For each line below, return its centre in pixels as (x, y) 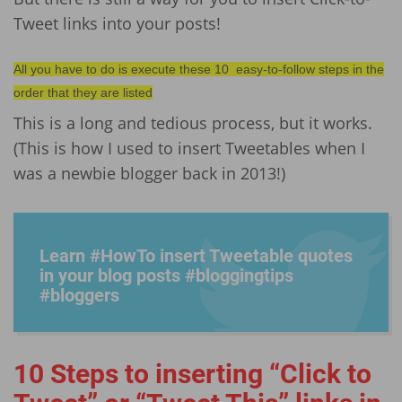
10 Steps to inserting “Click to (192, 374)
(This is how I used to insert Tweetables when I (189, 149)
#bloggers (79, 296)
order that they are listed (83, 92)
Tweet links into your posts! (117, 23)
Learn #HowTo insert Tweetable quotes (196, 256)
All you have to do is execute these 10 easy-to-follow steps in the (199, 69)
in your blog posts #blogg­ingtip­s (166, 276)
